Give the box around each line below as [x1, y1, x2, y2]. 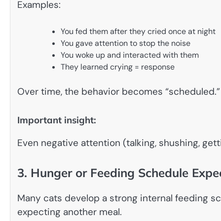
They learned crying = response [61, 62, 175, 73]
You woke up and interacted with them [61, 50, 199, 61]
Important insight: [17, 113, 96, 126]
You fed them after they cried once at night [61, 26, 216, 37]
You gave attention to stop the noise [61, 38, 190, 49]
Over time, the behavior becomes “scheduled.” [17, 85, 220, 98]
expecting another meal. [17, 205, 122, 218]
